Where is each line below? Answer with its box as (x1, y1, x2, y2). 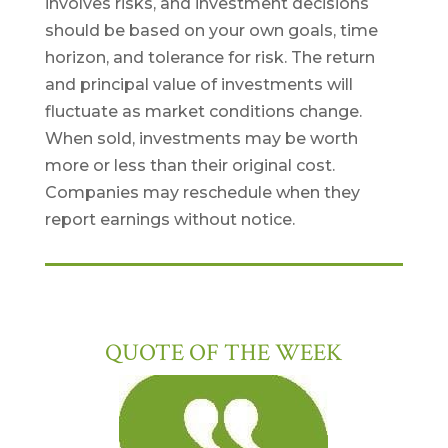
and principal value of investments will (44, 75, 353, 94)
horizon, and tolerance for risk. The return (44, 48, 375, 67)
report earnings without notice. (44, 210, 295, 229)
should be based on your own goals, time (44, 21, 378, 40)
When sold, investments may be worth (44, 129, 358, 148)
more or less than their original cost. (44, 156, 335, 175)
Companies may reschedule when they (44, 183, 360, 202)
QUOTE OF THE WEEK (105, 337, 343, 368)
